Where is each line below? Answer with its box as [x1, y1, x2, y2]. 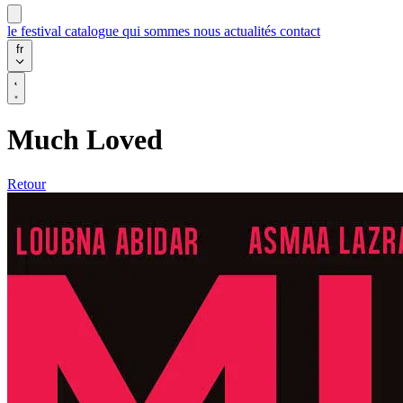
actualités [224, 22, 280, 39]
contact [280, 22, 320, 39]
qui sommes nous [122, 22, 224, 39]
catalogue [65, 22, 122, 39]
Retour [7, 175, 46, 192]
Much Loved [7, 123, 163, 157]
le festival [7, 22, 65, 39]
